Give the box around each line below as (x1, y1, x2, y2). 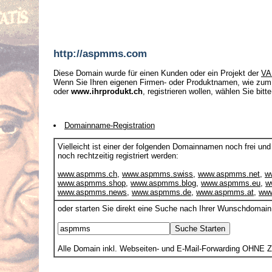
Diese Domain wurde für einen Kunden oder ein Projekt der (53, 69, 261, 78)
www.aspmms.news (58, 188, 127, 197)
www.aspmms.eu (201, 178, 260, 188)
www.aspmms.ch (58, 169, 117, 179)
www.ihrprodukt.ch (71, 87, 143, 97)
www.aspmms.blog (131, 178, 196, 188)
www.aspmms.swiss (122, 169, 193, 179)
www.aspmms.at (196, 188, 254, 197)
